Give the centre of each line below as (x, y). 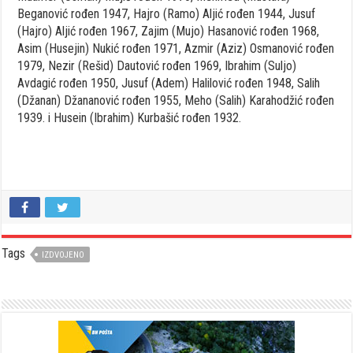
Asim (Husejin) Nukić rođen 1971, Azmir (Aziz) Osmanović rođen (176, 48)
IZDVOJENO (63, 255)
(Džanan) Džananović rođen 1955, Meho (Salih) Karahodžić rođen (176, 100)
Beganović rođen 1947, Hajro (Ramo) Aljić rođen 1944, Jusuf (167, 13)
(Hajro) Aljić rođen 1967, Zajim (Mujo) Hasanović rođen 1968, (169, 31)
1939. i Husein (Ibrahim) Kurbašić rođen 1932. (130, 117)
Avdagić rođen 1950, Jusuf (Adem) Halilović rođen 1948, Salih (169, 83)
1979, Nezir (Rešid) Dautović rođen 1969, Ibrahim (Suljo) (157, 65)
